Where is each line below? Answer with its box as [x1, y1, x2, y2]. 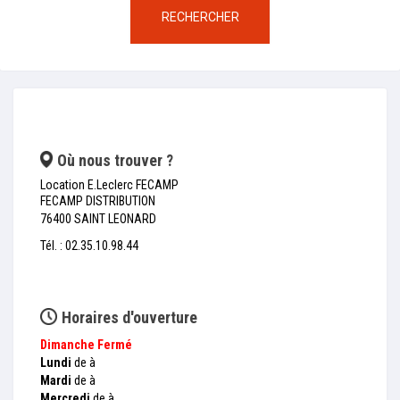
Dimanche [40, 337, 95, 352]
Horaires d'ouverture [62, 308, 197, 327]
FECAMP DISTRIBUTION [40, 194, 155, 208]
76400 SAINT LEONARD [40, 212, 156, 226]
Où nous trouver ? [57, 151, 174, 170]
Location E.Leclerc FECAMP [40, 178, 179, 192]
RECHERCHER [161, 9, 239, 24]
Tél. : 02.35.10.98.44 [40, 238, 138, 253]
